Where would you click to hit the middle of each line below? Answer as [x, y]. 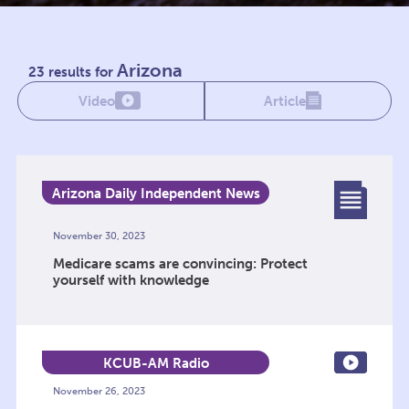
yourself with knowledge [131, 280]
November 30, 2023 [99, 236]
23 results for [73, 73]
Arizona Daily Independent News [156, 194]
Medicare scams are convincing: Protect [180, 263]
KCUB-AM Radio [156, 363]
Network [156, 212]
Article [284, 101]
